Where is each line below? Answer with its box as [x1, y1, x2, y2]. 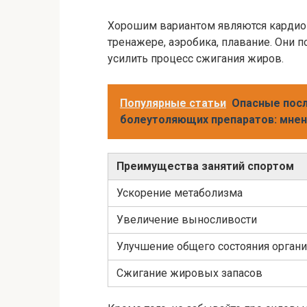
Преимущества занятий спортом [116, 160, 294, 173]
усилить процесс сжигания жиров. [108, 52, 284, 66]
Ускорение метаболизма [116, 186, 243, 200]
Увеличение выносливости [116, 213, 257, 227]
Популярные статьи [120, 97, 226, 110]
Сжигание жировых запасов [116, 267, 262, 280]
